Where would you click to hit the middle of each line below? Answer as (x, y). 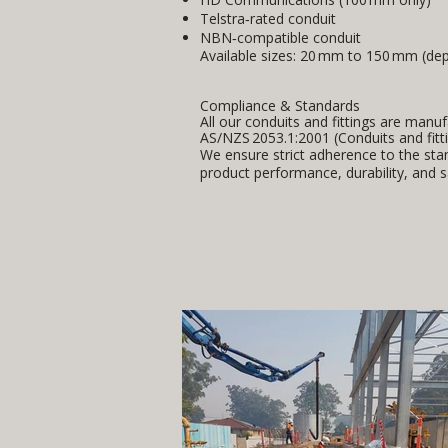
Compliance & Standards (280, 105)
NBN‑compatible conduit (280, 37)
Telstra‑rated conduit (268, 18)
